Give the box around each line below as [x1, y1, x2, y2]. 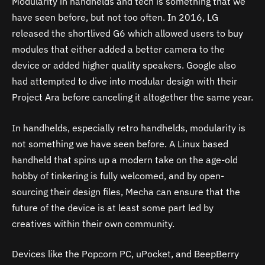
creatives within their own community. [12, 217, 174, 230]
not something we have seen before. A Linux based [12, 137, 228, 150]
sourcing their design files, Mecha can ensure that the [12, 185, 240, 198]
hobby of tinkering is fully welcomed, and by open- [12, 169, 224, 182]
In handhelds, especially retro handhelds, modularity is [12, 121, 245, 134]
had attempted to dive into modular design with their [12, 75, 237, 88]
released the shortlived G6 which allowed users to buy [12, 27, 243, 40]
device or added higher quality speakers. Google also [12, 59, 236, 72]
